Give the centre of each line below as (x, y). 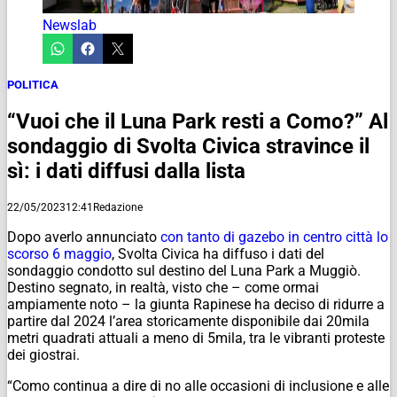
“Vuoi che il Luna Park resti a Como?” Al (198, 121)
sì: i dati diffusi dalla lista (126, 171)
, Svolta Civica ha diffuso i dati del (218, 253)
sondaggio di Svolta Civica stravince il (188, 146)
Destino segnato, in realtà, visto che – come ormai (163, 287)
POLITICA (33, 84)
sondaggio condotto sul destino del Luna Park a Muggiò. (184, 270)
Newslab (70, 25)
